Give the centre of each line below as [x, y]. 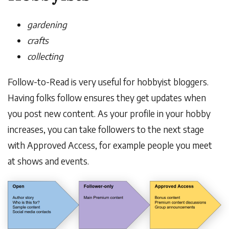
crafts [38, 40]
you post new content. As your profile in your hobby [109, 113]
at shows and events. [49, 161]
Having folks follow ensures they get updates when [107, 97]
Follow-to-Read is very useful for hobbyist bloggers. [108, 82]
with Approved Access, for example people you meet [110, 145]
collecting [45, 56]
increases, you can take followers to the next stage [106, 129]
